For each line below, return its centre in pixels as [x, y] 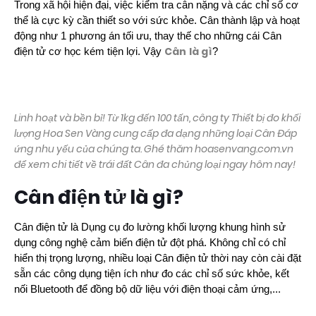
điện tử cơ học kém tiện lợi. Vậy [89, 51]
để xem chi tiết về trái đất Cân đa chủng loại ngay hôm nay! [155, 164]
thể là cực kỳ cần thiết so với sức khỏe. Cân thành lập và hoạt [157, 20]
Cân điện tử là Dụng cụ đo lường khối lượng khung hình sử [150, 227]
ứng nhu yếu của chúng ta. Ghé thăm [104, 149]
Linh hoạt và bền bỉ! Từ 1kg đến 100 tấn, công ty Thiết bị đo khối [157, 118]
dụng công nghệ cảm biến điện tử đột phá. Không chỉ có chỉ [150, 243]
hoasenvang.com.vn [244, 149]
